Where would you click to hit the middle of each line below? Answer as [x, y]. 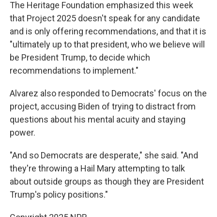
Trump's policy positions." [59, 194]
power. [23, 132]
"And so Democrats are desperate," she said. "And [104, 155]
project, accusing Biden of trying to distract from [103, 106]
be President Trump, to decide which [80, 57]
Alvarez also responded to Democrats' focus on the [108, 93]
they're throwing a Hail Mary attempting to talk [97, 168]
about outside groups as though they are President [107, 181]
